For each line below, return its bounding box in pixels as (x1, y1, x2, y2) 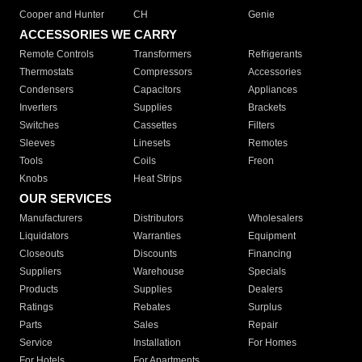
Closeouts (19, 248, 64, 260)
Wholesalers (247, 213, 303, 225)
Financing (247, 248, 292, 260)
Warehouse (133, 266, 185, 278)
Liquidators (19, 230, 69, 242)
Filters (247, 120, 275, 132)
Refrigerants (247, 48, 302, 61)
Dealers (247, 284, 283, 296)
